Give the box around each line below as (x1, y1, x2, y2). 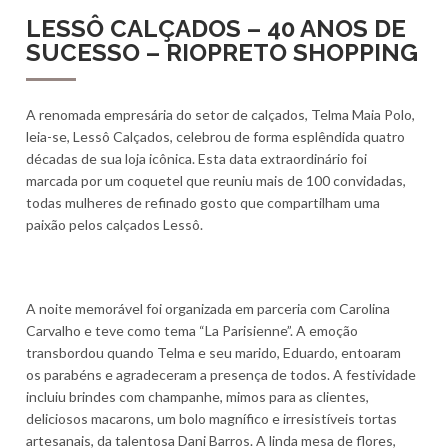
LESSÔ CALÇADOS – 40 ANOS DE (25, 14, 406, 43)
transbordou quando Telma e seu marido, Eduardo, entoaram (25, 344, 401, 362)
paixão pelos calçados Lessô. (25, 216, 203, 234)
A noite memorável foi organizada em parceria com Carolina (25, 300, 390, 318)
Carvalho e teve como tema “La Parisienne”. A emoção (25, 322, 358, 340)
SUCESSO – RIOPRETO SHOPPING (25, 38, 418, 67)
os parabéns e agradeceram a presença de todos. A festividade (25, 366, 416, 384)
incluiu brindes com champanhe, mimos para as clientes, (25, 388, 369, 406)
